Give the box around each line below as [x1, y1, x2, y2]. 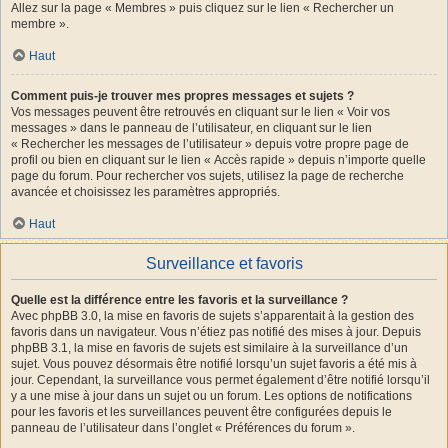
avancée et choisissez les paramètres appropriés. [11, 184, 280, 199]
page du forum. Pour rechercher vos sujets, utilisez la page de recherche [11, 168, 404, 183]
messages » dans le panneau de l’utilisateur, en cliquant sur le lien [11, 120, 372, 135]
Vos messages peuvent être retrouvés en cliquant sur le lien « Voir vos [11, 104, 390, 119]
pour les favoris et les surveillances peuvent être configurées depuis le [11, 404, 392, 419]
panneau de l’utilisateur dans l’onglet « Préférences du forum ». [11, 420, 355, 435]
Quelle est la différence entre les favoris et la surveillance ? [11, 292, 348, 307]
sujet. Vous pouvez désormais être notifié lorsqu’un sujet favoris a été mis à [11, 356, 417, 371]
